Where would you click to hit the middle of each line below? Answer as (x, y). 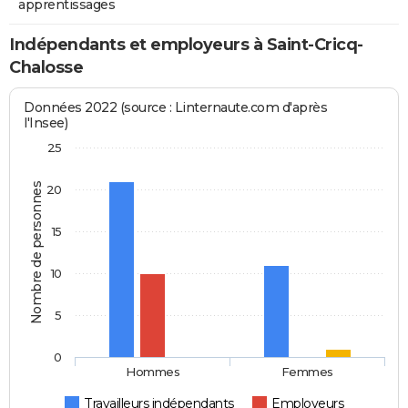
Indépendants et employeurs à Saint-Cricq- (186, 45)
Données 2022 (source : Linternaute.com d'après (176, 107)
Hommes (153, 371)
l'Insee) (46, 122)
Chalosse (46, 68)
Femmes (307, 371)
